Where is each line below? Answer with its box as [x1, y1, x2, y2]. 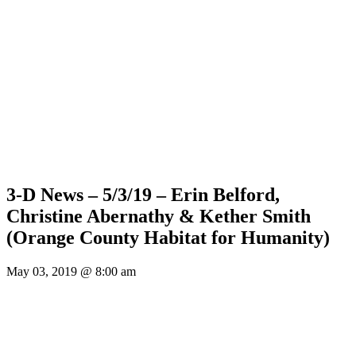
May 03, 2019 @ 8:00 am [6, 264, 136, 278]
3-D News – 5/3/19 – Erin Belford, [6, 184, 280, 205]
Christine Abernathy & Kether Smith [6, 205, 311, 226]
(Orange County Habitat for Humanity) [6, 226, 330, 248]
